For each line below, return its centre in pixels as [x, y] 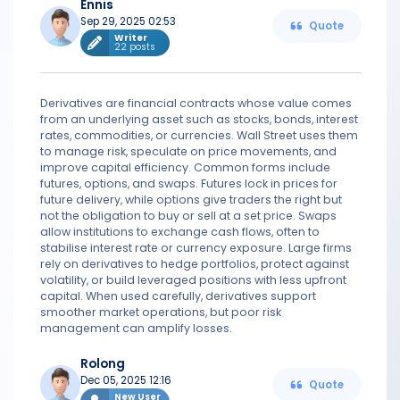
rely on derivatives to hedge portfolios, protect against [195, 264]
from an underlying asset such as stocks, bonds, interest [199, 119]
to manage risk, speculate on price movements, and [188, 151]
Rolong [103, 364]
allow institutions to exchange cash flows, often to [180, 232]
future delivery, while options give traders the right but [191, 200]
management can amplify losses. [136, 328]
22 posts [135, 47]
